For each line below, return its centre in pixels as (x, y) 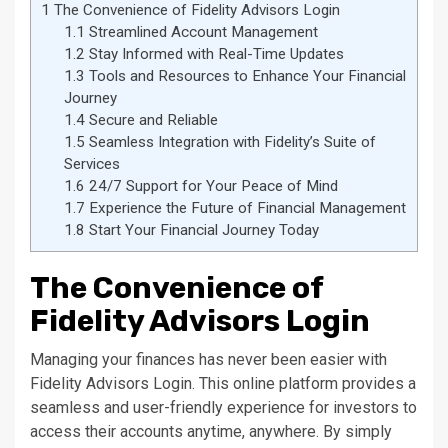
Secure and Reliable (151, 120)
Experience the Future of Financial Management (245, 208)
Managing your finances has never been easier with (208, 359)
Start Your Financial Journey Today (201, 230)
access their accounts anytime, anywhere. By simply (211, 431)
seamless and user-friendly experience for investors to (223, 407)
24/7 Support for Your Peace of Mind (211, 186)
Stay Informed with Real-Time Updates (214, 54)
